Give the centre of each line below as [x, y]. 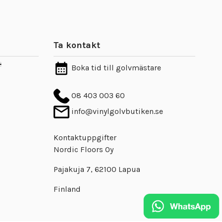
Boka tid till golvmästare [115, 68]
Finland [67, 189]
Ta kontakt [77, 45]
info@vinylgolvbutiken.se [116, 111]
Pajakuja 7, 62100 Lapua [97, 169]
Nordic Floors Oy [83, 150]
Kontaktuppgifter [85, 138]
